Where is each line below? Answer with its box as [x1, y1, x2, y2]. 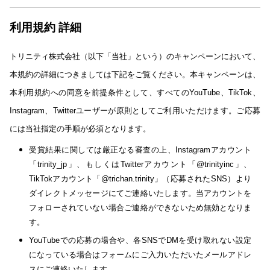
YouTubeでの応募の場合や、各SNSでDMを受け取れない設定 [29, 236, 251, 245]
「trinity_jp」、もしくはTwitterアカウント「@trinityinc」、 [29, 160, 251, 169]
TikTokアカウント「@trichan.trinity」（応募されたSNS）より [29, 174, 251, 184]
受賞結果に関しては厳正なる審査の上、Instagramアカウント [29, 145, 251, 155]
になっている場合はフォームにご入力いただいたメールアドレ [29, 250, 251, 260]
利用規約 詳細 [10, 21, 81, 34]
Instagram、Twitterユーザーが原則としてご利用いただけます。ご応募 [10, 106, 260, 116]
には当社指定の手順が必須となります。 [10, 124, 151, 134]
